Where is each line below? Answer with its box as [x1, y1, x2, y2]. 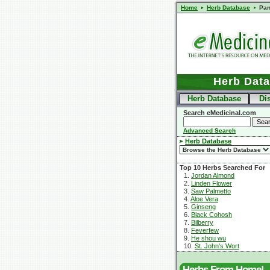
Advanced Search [183, 127, 236, 134]
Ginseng [191, 203, 216, 210]
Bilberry [191, 219, 213, 226]
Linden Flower [191, 180, 232, 187]
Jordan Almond [191, 172, 234, 179]
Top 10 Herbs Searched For [180, 164, 265, 171]
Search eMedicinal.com [183, 109, 256, 116]
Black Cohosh [191, 211, 232, 218]
